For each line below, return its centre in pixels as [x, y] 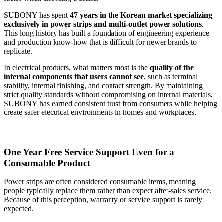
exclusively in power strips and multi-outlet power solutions [103, 24]
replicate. [18, 51]
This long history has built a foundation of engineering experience [107, 33]
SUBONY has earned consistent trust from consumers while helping [111, 104]
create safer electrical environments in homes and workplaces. [100, 112]
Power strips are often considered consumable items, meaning [100, 182]
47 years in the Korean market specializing [141, 15]
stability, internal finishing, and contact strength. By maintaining [103, 86]
